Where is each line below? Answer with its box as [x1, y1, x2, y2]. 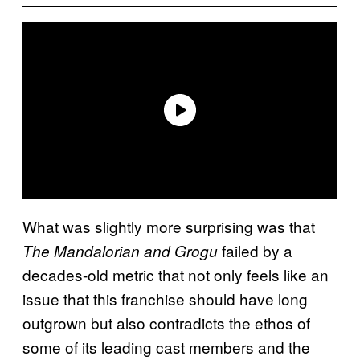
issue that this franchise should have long [22, 287, 308, 309]
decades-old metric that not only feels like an [22, 263, 329, 285]
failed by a [222, 239, 292, 261]
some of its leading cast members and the [22, 335, 310, 358]
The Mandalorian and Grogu [22, 239, 222, 261]
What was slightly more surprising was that [22, 215, 315, 237]
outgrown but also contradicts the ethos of [22, 311, 310, 333]
